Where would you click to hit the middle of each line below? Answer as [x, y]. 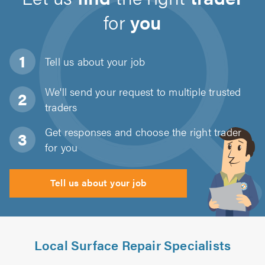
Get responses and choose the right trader [143, 132]
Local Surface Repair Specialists [132, 245]
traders [61, 107]
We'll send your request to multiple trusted [143, 91]
